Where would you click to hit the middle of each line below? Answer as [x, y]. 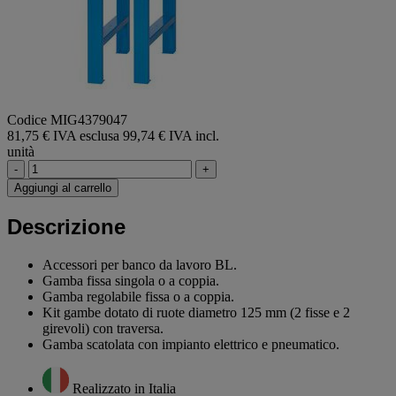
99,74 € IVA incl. [171, 135]
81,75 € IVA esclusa [65, 135]
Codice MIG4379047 [67, 119]
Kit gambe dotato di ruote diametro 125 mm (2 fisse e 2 [196, 312]
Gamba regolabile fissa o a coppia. [138, 296]
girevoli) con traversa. [103, 328]
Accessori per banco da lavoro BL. [140, 264]
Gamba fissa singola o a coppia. [131, 280]
